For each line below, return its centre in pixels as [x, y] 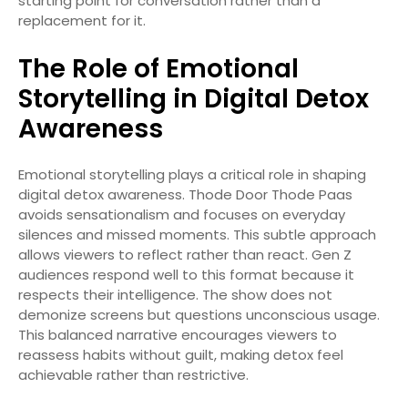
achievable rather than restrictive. [133, 374]
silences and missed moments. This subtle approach [197, 234]
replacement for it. [82, 20]
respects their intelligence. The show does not [175, 294]
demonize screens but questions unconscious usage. [199, 314]
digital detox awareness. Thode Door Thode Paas [185, 194]
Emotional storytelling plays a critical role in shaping [192, 174]
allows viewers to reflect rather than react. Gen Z [185, 254]
